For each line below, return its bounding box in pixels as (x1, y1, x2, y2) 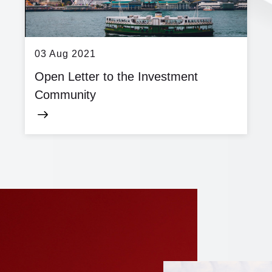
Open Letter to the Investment (35, 70, 198, 83)
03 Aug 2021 (35, 49, 96, 59)
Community (35, 88, 96, 101)
